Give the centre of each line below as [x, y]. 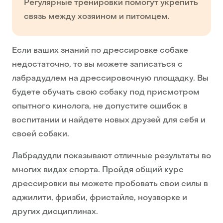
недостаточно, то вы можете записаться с [97, 65]
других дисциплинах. [55, 212]
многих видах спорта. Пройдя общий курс [98, 170]
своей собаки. [41, 135]
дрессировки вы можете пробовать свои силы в [110, 184]
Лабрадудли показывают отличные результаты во [111, 157]
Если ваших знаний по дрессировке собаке [100, 51]
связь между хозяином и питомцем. [97, 17]
